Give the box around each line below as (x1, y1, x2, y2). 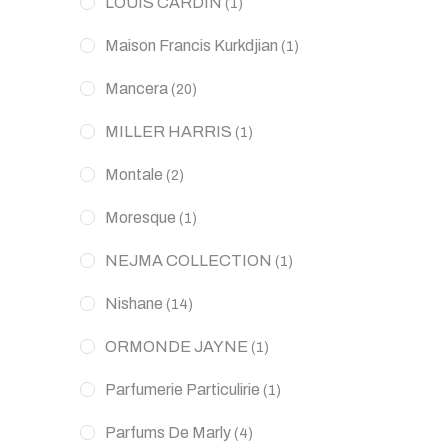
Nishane (105, 295, 163, 312)
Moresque (105, 209, 176, 226)
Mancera (105, 80, 168, 97)
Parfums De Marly (105, 424, 231, 441)
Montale (105, 166, 163, 183)
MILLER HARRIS (105, 123, 232, 140)
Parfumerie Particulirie (105, 381, 260, 398)
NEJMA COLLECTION (105, 252, 272, 269)
